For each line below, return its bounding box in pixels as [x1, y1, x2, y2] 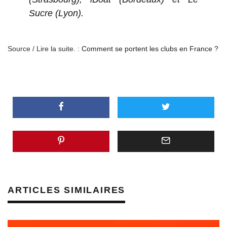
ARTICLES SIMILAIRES [8, 184, 126, 195]
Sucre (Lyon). [28, 8, 84, 18]
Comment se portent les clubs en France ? [82, 44, 218, 53]
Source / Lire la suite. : [8, 44, 82, 53]
